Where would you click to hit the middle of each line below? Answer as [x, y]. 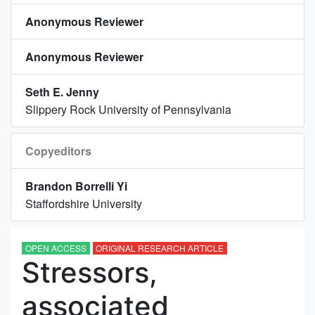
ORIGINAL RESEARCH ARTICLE [160, 247]
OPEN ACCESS [56, 247]
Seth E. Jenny [62, 91]
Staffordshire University [84, 203]
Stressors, [90, 272]
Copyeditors [58, 150]
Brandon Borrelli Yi [76, 186]
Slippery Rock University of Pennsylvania [128, 109]
